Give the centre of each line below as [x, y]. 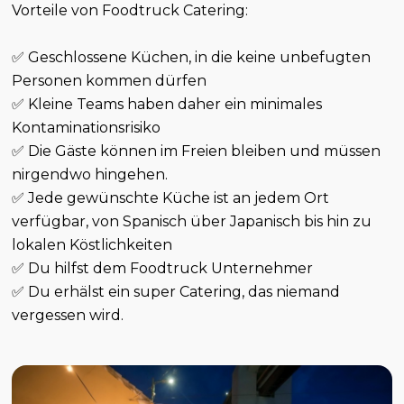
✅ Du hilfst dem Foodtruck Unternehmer [163, 269]
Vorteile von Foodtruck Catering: [130, 11]
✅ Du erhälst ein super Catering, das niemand [176, 292]
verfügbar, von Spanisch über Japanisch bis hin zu [192, 222]
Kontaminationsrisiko [87, 128]
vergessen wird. [68, 316]
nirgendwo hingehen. [90, 175]
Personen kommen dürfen [110, 81]
